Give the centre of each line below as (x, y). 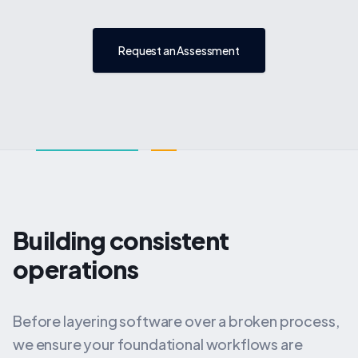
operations (76, 269)
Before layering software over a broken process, (176, 321)
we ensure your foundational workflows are (158, 344)
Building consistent (121, 241)
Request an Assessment (179, 50)
